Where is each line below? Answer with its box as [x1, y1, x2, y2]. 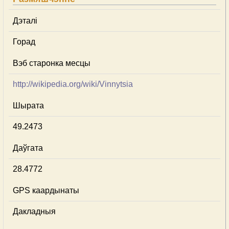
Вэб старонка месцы [13, 59, 90, 67]
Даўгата [13, 144, 43, 152]
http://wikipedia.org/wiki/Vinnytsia [13, 80, 133, 88]
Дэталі [13, 16, 37, 25]
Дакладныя [13, 207, 56, 216]
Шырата [13, 101, 44, 110]
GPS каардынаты [13, 186, 79, 195]
